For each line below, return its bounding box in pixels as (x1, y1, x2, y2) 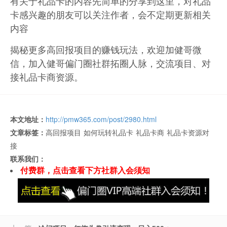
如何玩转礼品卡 (84, 127, 133, 137)
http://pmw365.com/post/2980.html (46, 113, 157, 124)
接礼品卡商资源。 (10, 69, 83, 83)
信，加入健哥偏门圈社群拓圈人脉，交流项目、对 (10, 56, 211, 69)
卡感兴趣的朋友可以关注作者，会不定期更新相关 (10, 7, 211, 21)
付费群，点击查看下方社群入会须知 (20, 166, 150, 175)
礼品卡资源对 (167, 127, 209, 137)
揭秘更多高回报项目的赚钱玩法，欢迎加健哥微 (10, 42, 202, 56)
